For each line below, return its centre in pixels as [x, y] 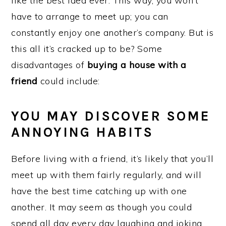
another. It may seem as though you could [102, 207]
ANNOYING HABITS [82, 132]
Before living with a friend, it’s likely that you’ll [112, 159]
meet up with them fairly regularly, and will [106, 175]
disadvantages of [49, 65]
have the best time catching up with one [99, 191]
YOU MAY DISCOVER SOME [111, 116]
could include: [69, 81]
